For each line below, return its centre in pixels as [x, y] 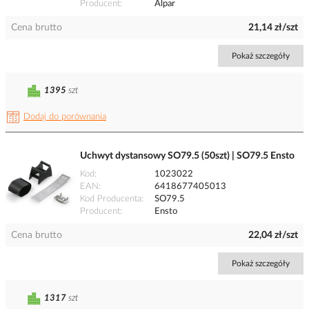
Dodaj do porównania [65, 117]
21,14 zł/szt [273, 28]
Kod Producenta [111, 199]
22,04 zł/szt [273, 236]
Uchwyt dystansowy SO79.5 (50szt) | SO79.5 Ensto [187, 156]
